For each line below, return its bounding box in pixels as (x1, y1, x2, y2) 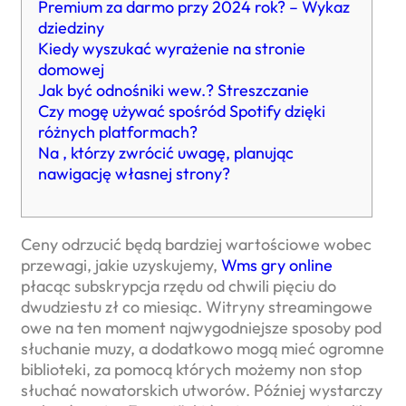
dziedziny (38, 17, 104, 38)
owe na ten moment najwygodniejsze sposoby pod (21, 317, 382, 338)
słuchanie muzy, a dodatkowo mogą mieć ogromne (21, 338, 384, 359)
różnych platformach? (38, 121, 198, 142)
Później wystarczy (254, 380, 382, 401)
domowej (38, 59, 104, 80)
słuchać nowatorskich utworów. (21, 380, 254, 401)
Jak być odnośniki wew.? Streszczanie (38, 80, 309, 101)
